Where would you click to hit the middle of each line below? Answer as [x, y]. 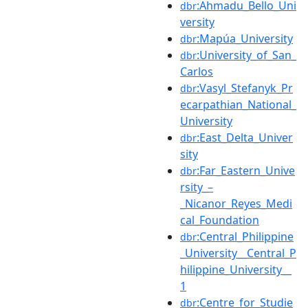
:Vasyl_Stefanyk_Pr [245, 88]
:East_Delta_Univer [245, 137]
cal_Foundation [220, 220]
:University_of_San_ [246, 55]
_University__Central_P [238, 253]
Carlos [197, 71]
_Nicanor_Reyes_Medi [236, 203]
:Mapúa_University [245, 38]
